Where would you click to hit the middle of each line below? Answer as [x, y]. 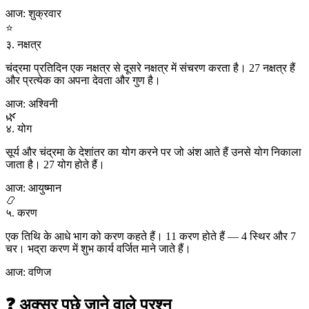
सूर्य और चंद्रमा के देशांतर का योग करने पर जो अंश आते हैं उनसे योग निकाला [153, 152]
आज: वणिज [28, 272]
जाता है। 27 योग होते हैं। [55, 165]
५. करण [21, 213]
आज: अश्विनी [32, 104]
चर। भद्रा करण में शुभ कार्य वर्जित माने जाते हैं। [98, 249]
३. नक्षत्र [23, 45]
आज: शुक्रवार [33, 14]
